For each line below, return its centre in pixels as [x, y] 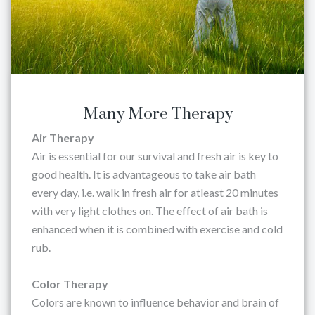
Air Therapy [63, 137]
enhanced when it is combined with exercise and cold [157, 229]
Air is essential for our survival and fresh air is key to [155, 156]
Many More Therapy [157, 114]
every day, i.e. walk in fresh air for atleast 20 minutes [155, 192]
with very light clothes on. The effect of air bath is [150, 211]
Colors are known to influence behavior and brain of [155, 302]
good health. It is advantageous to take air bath [144, 174]
